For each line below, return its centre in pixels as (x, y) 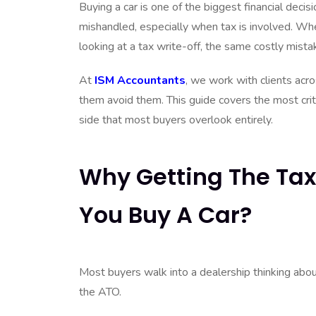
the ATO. (100, 292)
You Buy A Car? (165, 214)
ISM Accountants (140, 80)
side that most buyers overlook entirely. (176, 120)
